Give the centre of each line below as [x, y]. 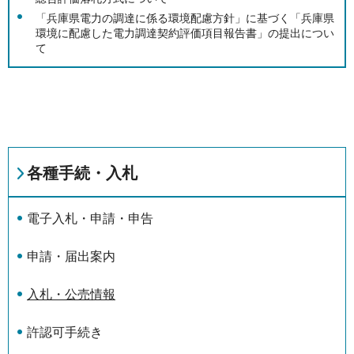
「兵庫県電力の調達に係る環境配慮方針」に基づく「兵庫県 [185, 18]
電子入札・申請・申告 [90, 218]
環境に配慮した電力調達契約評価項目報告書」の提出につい [185, 33]
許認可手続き [65, 332]
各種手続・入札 [82, 173]
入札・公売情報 [71, 294]
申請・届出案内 [71, 256]
